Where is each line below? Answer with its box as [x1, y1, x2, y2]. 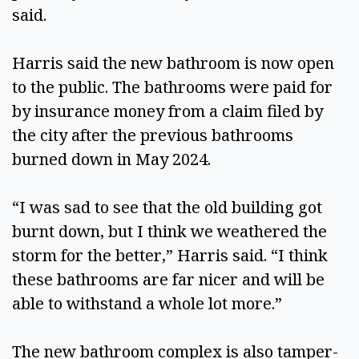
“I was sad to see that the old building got [12, 196, 322, 218]
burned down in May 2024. [12, 147, 219, 170]
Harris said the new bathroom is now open [12, 51, 334, 74]
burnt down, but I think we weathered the [12, 220, 327, 242]
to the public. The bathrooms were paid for [12, 75, 333, 98]
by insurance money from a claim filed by [12, 99, 323, 122]
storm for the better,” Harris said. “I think [12, 244, 328, 266]
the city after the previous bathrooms [12, 123, 293, 146]
